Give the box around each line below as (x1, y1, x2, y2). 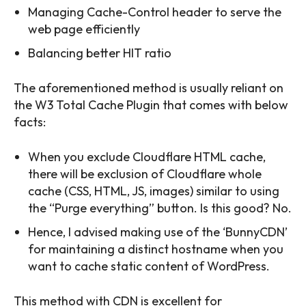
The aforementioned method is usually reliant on (14, 80, 283, 96)
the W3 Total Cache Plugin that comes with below (14, 97, 288, 113)
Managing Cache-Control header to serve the (28, 4, 281, 20)
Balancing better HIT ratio (28, 45, 171, 61)
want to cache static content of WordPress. (28, 258, 270, 275)
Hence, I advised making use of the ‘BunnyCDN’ (28, 224, 288, 240)
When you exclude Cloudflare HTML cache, (28, 149, 266, 165)
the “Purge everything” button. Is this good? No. (28, 200, 292, 217)
